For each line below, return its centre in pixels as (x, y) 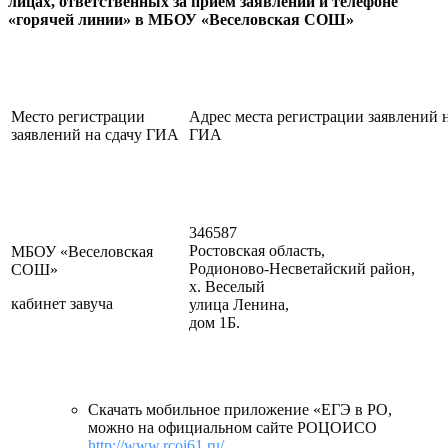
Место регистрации (78, 116)
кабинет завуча (62, 303)
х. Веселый (227, 286)
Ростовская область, (257, 250)
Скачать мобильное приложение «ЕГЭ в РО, (240, 409)
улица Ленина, (239, 304)
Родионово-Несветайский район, (302, 268)
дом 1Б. (214, 322)
